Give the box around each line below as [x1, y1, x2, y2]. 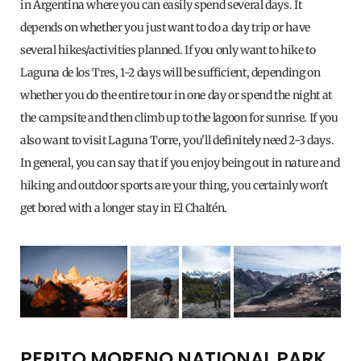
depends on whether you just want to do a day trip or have [20, 20, 311, 35]
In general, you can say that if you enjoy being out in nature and [20, 156, 340, 171]
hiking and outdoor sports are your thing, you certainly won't [20, 178, 328, 193]
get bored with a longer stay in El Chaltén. [20, 201, 227, 216]
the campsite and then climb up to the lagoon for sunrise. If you [20, 110, 338, 126]
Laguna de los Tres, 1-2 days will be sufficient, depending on [20, 65, 321, 81]
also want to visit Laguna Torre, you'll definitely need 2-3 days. [20, 133, 334, 148]
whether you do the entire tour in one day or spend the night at [20, 88, 332, 103]
